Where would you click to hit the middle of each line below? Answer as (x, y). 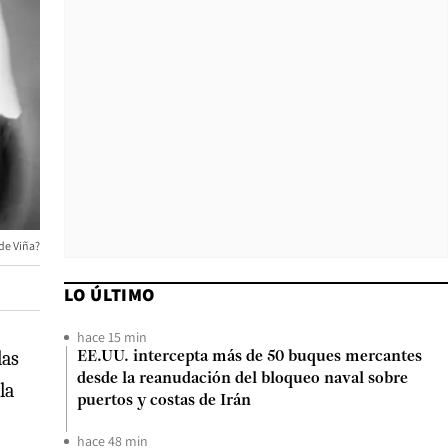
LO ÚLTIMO (109, 294)
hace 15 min (112, 337)
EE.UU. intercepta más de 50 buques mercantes (249, 357)
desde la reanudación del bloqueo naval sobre (242, 379)
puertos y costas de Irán (164, 401)
